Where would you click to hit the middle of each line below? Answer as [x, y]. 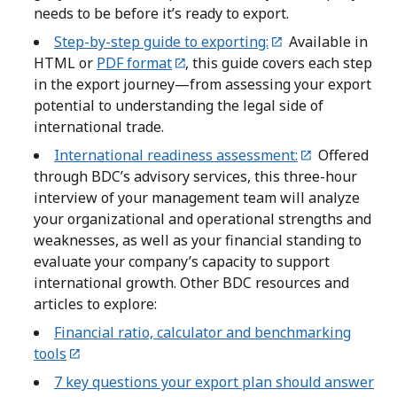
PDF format [134, 63]
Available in [325, 42]
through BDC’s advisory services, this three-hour [195, 177]
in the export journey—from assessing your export [202, 85]
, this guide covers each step [279, 63]
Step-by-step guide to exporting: [161, 42]
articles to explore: [95, 304]
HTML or [65, 63]
